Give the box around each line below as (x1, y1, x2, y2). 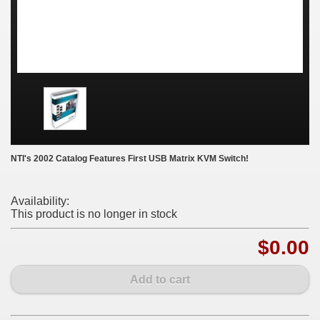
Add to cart (130, 273, 190, 286)
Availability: (11, 195, 69, 207)
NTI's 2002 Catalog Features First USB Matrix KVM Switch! (11, 154, 249, 164)
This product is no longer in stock (11, 208, 177, 220)
